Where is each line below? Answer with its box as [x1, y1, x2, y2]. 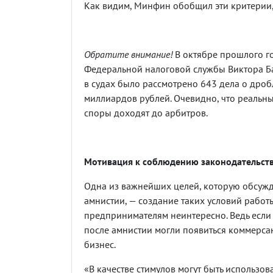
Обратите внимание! [84, 48, 172, 60]
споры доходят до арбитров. [84, 106, 208, 119]
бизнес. [84, 238, 116, 250]
